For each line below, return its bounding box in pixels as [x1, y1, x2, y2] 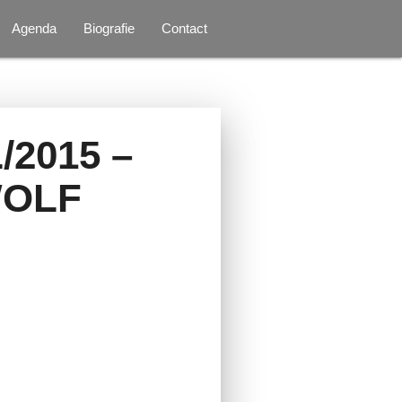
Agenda [12, 21, 57, 36]
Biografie [83, 21, 135, 36]
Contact [162, 21, 208, 36]
